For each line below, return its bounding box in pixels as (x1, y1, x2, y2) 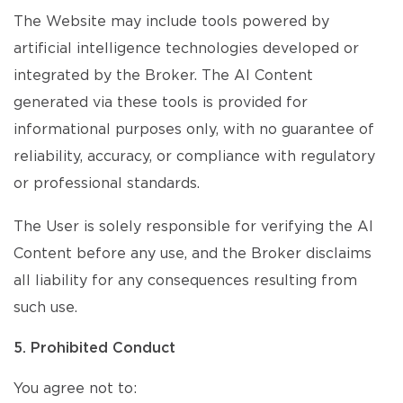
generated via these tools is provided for (13, 95, 308, 110)
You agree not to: (13, 381, 137, 396)
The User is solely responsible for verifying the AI (13, 219, 373, 234)
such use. (13, 300, 77, 315)
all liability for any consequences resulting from (13, 273, 357, 288)
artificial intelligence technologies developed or (13, 41, 359, 56)
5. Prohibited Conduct (13, 341, 175, 355)
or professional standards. (13, 176, 200, 191)
